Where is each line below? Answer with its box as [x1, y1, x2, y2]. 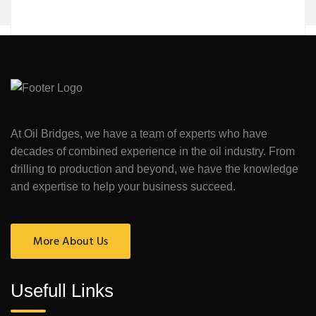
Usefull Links [11, 279, 114, 301]
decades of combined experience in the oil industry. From [11, 145, 295, 157]
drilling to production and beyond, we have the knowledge [11, 162, 298, 175]
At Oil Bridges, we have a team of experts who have [11, 127, 267, 140]
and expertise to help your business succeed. [11, 180, 236, 193]
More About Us [33, 232, 108, 251]
